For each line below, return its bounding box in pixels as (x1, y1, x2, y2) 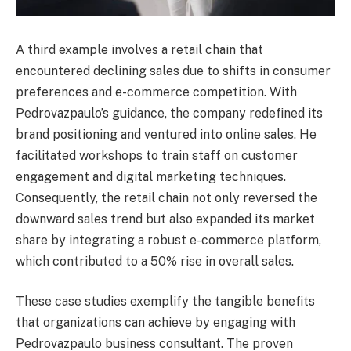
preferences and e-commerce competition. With (16, 84, 297, 100)
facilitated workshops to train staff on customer (16, 147, 298, 163)
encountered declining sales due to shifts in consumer (16, 63, 331, 78)
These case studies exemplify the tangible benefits (16, 294, 315, 309)
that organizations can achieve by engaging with (16, 315, 295, 331)
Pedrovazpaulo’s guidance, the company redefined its (16, 105, 323, 121)
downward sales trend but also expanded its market (16, 211, 315, 226)
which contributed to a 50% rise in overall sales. (16, 253, 294, 269)
